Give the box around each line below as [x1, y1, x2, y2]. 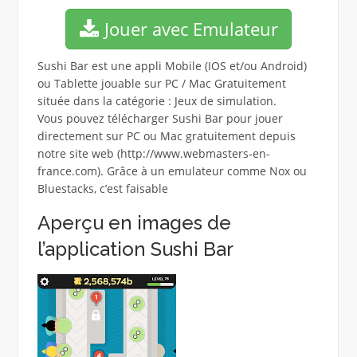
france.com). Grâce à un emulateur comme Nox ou [37, 163, 307, 178]
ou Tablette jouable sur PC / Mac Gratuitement [37, 75, 286, 91]
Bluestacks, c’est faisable [37, 180, 168, 196]
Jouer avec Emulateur [99, 16, 278, 41]
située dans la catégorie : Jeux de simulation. [37, 92, 277, 108]
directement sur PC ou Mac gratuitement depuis [37, 127, 296, 143]
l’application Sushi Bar [37, 237, 233, 261]
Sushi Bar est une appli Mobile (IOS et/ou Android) [37, 57, 307, 73]
